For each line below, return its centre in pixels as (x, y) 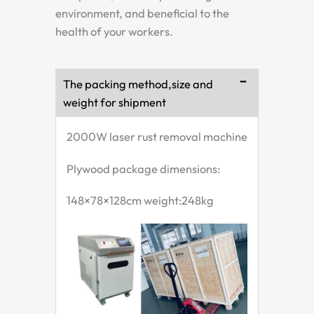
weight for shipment (115, 103)
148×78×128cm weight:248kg (140, 201)
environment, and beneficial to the (142, 14)
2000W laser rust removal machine (157, 137)
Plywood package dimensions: (143, 169)
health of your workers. (114, 32)
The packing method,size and (138, 84)
